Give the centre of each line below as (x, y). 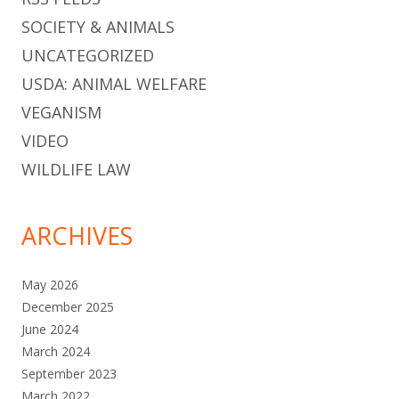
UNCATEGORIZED (88, 55)
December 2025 (68, 306)
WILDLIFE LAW (76, 169)
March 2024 (56, 351)
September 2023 (69, 373)
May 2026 (50, 284)
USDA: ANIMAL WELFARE (114, 83)
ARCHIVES (77, 235)
